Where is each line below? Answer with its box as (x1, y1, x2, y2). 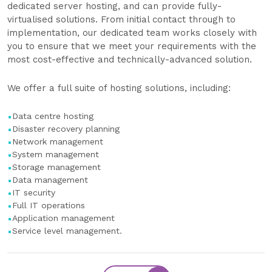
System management (12, 149, 99, 160)
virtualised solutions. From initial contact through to (7, 14, 236, 25)
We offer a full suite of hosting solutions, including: (7, 83, 231, 94)
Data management (12, 175, 88, 185)
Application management (12, 213, 115, 223)
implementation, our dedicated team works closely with (7, 27, 257, 39)
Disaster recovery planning (12, 124, 120, 134)
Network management (12, 137, 103, 147)
